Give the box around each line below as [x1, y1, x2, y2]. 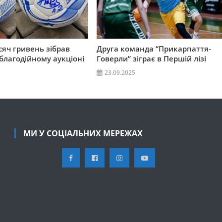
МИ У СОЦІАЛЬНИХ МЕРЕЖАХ [23, 128, 143, 139]
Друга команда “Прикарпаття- [96, 44, 211, 54]
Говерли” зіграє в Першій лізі [96, 54, 206, 64]
